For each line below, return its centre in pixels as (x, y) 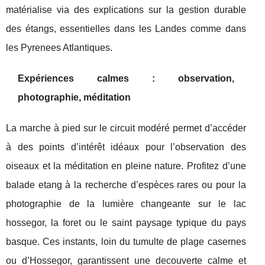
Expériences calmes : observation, (126, 78)
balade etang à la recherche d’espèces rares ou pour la (126, 185)
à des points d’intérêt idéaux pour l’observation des (126, 147)
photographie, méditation (74, 97)
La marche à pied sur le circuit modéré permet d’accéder (126, 128)
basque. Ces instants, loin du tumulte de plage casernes (126, 242)
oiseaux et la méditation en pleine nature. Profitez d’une (126, 166)
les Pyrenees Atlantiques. (59, 48)
